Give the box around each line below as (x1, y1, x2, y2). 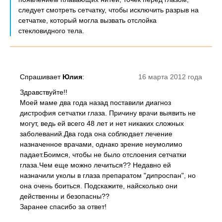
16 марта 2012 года (138, 73, 202, 81)
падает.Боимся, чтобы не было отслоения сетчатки (20, 151, 186, 159)
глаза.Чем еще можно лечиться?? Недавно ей (20, 161, 171, 169)
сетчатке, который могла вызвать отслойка (18, 16, 157, 24)
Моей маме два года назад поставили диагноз (20, 99, 171, 107)
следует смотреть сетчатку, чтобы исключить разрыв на (18, 6, 199, 14)
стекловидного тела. (18, 27, 84, 35)
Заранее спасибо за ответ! (20, 203, 107, 211)
